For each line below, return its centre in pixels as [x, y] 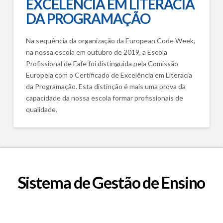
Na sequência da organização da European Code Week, [110, 40]
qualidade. [41, 109]
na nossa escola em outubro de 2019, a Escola [96, 52]
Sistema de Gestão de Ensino [111, 182]
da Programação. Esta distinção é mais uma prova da [106, 86]
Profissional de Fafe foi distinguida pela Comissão [102, 63]
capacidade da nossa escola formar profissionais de [104, 98]
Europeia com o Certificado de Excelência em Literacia [109, 75]
